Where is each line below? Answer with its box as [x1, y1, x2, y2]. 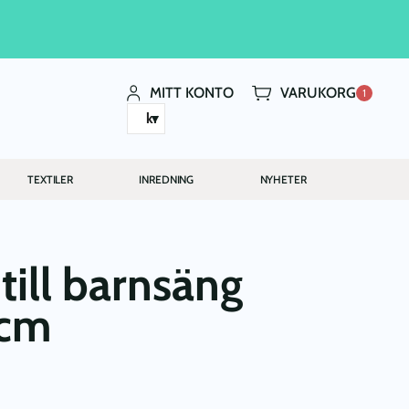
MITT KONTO [150, 84, 235, 101]
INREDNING [139, 172, 194, 186]
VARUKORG [280, 84, 356, 101]
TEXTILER [27, 172, 74, 186]
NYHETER [259, 172, 307, 186]
